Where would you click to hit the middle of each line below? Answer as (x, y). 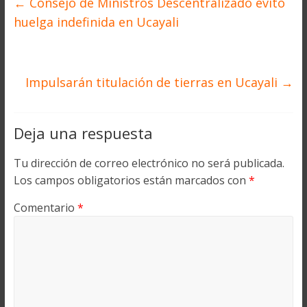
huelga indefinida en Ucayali (96, 22)
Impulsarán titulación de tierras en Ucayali (153, 83)
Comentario (45, 208)
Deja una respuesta (83, 133)
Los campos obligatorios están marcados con (131, 181)
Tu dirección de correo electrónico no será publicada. (149, 163)
